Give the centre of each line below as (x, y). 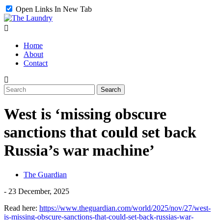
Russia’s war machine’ (79, 151)
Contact (36, 63)
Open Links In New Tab (53, 9)
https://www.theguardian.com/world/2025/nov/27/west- (125, 208)
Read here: (22, 208)
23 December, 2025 (39, 191)
